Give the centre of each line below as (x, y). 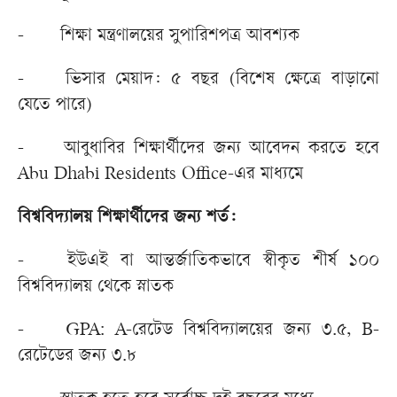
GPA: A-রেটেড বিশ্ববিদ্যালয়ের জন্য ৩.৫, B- (222, 331)
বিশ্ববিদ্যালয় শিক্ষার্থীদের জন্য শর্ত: (127, 219)
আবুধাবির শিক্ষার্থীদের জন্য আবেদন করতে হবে (222, 150)
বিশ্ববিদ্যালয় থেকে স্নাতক (96, 288)
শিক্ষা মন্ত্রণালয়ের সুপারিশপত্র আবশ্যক (180, 37)
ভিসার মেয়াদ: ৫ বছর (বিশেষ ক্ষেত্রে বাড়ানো (222, 81)
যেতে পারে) (55, 106)
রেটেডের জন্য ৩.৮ (77, 357)
